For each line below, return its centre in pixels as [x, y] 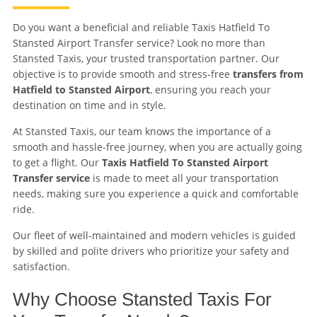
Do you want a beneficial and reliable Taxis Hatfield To [141, 28]
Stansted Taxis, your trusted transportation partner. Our [146, 59]
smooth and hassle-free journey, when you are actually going [157, 147]
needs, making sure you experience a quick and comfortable [155, 194]
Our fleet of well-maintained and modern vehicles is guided [154, 236]
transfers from [268, 74]
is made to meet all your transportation [184, 178]
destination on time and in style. [89, 105]
